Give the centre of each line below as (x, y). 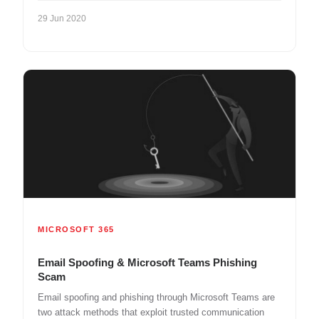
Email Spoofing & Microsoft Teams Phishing (147, 263)
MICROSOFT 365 (76, 230)
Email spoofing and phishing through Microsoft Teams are (156, 298)
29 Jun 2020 (62, 18)
